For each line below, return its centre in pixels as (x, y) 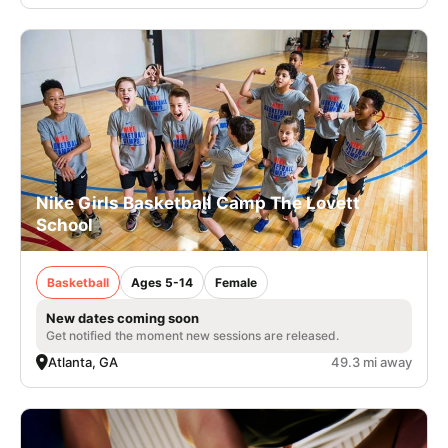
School (64, 224)
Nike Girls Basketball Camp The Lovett (198, 202)
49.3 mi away (371, 361)
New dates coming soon (122, 317)
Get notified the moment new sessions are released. (192, 335)
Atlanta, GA (83, 361)
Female (236, 282)
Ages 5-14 (162, 282)
